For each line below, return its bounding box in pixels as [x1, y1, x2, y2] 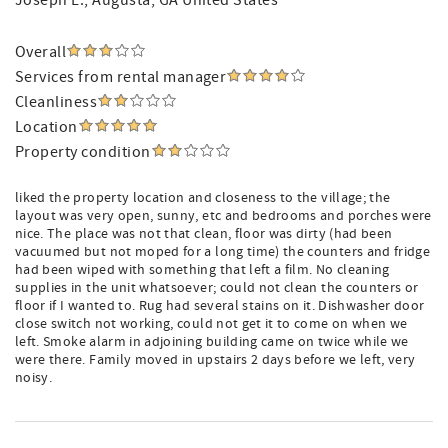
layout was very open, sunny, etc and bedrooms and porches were [15, 207, 432, 225]
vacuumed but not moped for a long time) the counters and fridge [15, 243, 431, 261]
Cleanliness [15, 92, 98, 112]
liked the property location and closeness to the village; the [15, 189, 391, 207]
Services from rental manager [15, 67, 227, 87]
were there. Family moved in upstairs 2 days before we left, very [15, 351, 416, 369]
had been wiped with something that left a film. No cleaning [15, 261, 390, 279]
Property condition [15, 142, 151, 162]
